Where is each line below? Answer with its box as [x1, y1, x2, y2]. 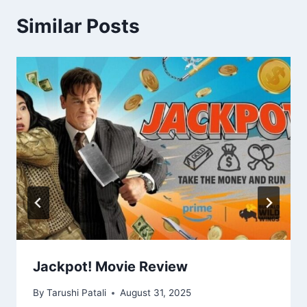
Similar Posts [16, 14, 140, 38]
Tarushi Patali [47, 287, 107, 299]
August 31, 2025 [120, 287, 192, 299]
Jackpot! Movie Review [33, 258, 188, 275]
